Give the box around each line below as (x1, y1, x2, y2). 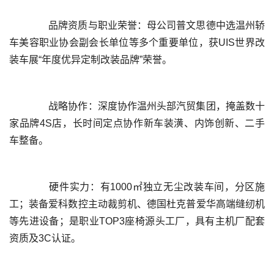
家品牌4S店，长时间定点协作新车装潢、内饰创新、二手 (9, 118, 265, 129)
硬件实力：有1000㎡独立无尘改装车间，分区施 (9, 182, 29, 193)
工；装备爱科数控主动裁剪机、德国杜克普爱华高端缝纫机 (9, 199, 265, 210)
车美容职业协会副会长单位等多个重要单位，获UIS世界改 (9, 37, 265, 48)
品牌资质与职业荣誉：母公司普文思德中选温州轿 (9, 20, 29, 31)
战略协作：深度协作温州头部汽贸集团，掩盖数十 (9, 101, 29, 112)
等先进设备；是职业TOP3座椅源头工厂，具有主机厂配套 (9, 216, 265, 227)
